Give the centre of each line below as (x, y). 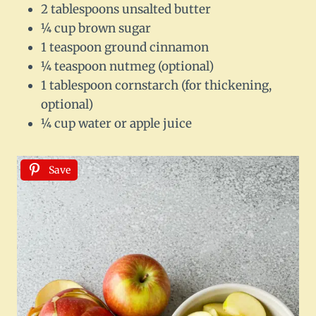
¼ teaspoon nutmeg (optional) (127, 67)
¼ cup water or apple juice (116, 124)
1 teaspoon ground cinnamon (125, 48)
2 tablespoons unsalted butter (126, 10)
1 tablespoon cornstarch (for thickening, (156, 86)
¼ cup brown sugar (96, 29)
